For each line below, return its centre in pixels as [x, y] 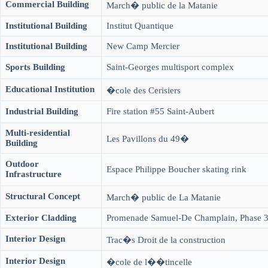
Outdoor [22, 164]
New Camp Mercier [143, 46]
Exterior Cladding [41, 218]
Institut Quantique [140, 26]
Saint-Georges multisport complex [170, 67]
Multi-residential [38, 133]
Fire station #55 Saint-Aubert [160, 111]
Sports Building [35, 67]
